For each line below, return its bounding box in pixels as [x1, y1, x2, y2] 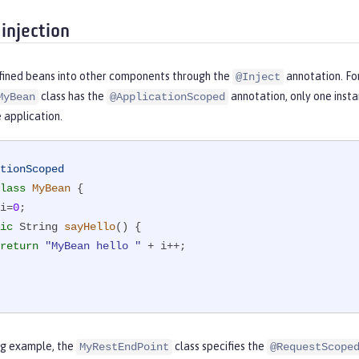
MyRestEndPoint [79, 341, 169, 354]
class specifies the [172, 340, 267, 353]
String [13, 220, 64, 234]
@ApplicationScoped [110, 91, 225, 104]
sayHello [64, 220, 115, 234]
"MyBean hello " [45, 240, 141, 253]
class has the [38, 90, 107, 103]
